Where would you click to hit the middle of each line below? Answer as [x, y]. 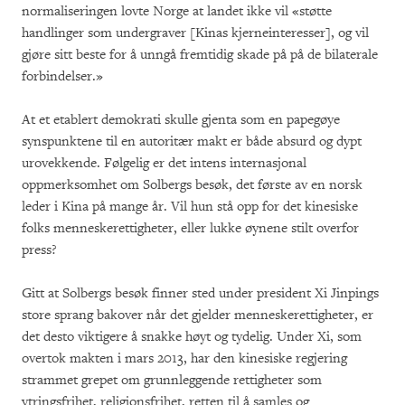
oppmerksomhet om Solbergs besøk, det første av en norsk [192, 184]
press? [39, 250]
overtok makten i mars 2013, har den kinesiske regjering [184, 358]
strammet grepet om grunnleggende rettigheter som [172, 380]
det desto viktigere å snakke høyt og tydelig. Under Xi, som [192, 336]
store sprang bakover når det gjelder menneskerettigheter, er [198, 315]
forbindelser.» [62, 76]
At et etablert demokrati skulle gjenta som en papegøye [181, 119]
